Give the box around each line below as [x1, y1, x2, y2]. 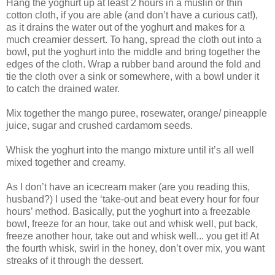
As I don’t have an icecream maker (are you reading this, [6, 181, 250, 192]
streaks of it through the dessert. [6, 255, 144, 266]
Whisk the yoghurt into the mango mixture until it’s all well [6, 144, 254, 155]
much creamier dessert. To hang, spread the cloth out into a [6, 34, 261, 45]
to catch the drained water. [6, 83, 120, 94]
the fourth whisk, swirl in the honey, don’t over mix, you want [6, 242, 265, 254]
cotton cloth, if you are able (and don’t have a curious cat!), [6, 9, 258, 20]
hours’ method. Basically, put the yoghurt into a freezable [6, 206, 250, 217]
